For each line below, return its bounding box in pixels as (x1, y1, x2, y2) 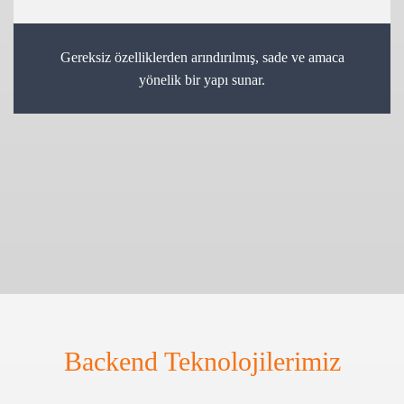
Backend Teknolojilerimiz (63, 346, 341, 376)
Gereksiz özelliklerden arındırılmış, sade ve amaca (60, 50, 344, 65)
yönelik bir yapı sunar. (139, 72, 265, 87)
